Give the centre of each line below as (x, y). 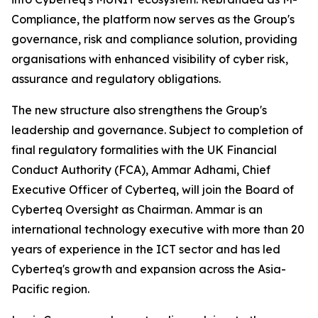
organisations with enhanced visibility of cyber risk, (150, 59)
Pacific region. (50, 289)
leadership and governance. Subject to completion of (157, 130)
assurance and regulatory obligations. (116, 79)
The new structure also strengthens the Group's (139, 110)
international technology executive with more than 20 (158, 230)
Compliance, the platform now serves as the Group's (153, 20)
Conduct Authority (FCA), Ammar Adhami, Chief (141, 170)
